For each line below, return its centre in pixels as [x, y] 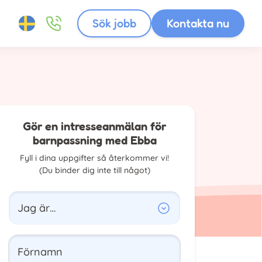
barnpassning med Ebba [94, 140]
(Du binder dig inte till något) [94, 170]
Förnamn [40, 251]
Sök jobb [114, 23]
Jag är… [36, 208]
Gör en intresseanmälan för [95, 126]
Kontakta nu [198, 23]
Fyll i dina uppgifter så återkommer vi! [95, 158]
